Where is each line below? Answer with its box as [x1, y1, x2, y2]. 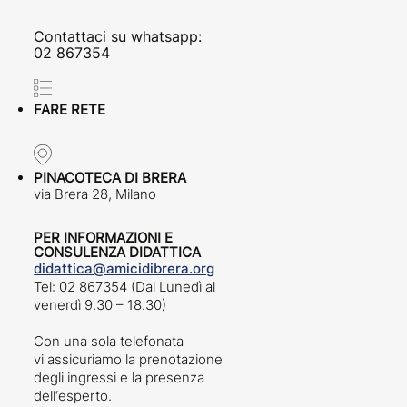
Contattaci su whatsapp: [34, 26, 203, 45]
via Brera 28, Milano [34, 185, 157, 203]
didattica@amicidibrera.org [34, 260, 215, 278]
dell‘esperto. [34, 387, 113, 405]
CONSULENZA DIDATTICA [34, 243, 202, 262]
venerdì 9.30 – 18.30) [34, 296, 167, 314]
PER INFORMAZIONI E [34, 229, 174, 247]
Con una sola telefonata [34, 333, 184, 351]
